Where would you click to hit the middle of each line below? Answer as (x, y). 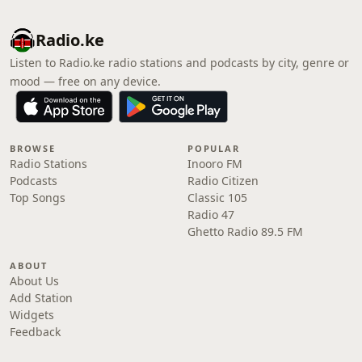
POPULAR (214, 148)
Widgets (32, 315)
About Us (34, 281)
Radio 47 (211, 215)
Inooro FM (215, 164)
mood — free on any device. (85, 81)
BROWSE (33, 148)
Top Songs (38, 198)
